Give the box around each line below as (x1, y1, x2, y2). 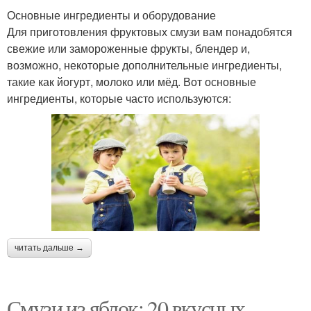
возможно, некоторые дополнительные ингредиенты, (7, 57, 282, 74)
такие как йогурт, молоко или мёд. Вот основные (7, 74, 256, 90)
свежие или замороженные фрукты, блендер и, (7, 40, 250, 57)
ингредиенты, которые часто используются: (7, 90, 231, 107)
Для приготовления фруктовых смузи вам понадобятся (7, 24, 292, 40)
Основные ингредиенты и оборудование (7, 7, 216, 24)
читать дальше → (15, 242, 84, 253)
